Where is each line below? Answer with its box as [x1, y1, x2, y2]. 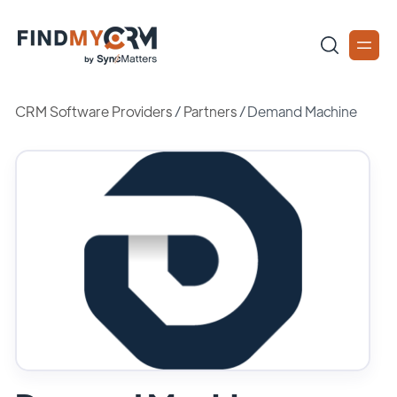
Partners [183, 102, 237, 121]
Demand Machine [247, 102, 358, 121]
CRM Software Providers [15, 102, 172, 121]
